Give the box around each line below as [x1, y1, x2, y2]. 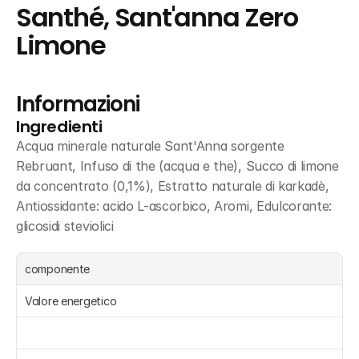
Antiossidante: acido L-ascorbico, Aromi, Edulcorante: [16, 198, 333, 214]
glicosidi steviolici [16, 218, 114, 234]
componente [25, 262, 91, 276]
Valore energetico [25, 294, 119, 308]
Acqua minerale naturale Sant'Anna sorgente [16, 138, 284, 154]
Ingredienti [16, 115, 103, 138]
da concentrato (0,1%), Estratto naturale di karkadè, [16, 178, 329, 194]
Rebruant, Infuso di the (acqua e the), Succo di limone [16, 158, 339, 174]
